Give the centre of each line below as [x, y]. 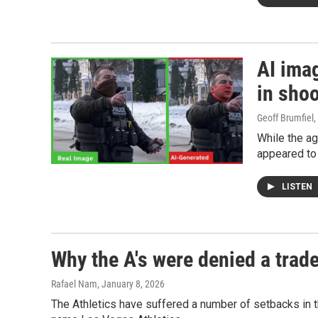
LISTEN [298, 186]
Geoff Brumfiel [285, 117]
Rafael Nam [74, 284]
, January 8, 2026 [131, 284]
